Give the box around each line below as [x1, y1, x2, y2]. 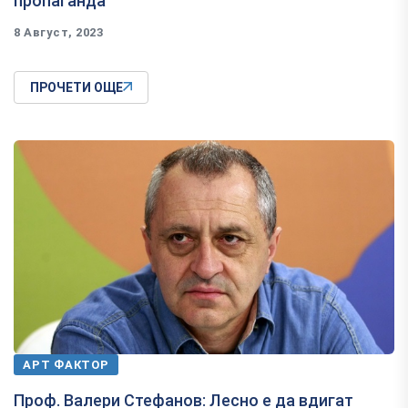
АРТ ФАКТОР [23, 357, 109, 372]
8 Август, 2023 [14, 25, 104, 39]
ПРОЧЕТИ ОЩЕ [30, 79, 123, 95]
